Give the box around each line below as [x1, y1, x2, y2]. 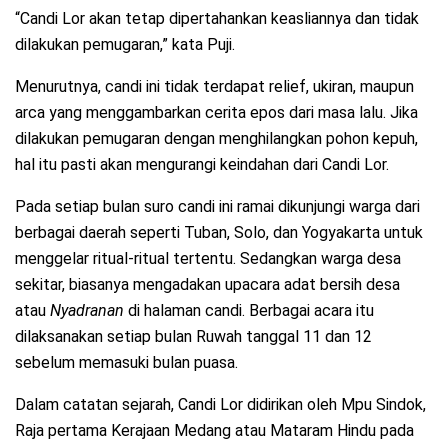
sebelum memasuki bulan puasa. [15, 353, 238, 373]
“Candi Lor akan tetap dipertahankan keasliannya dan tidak [15, 9, 419, 29]
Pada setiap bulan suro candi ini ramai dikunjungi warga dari [15, 197, 420, 217]
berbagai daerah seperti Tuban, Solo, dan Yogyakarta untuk [15, 223, 423, 243]
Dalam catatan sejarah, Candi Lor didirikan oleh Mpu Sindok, [15, 395, 426, 415]
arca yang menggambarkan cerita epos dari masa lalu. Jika [15, 103, 418, 123]
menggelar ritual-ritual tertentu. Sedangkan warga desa [15, 249, 401, 269]
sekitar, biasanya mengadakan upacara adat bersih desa [15, 275, 400, 295]
